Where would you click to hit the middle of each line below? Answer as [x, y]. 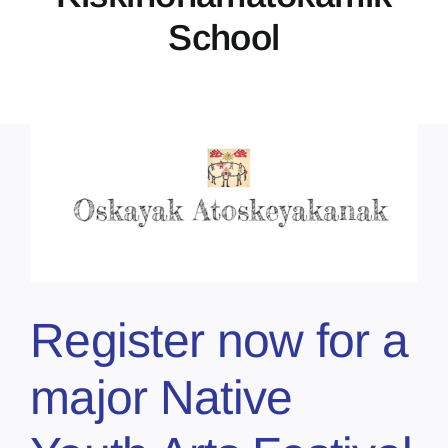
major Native [161, 397]
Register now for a [219, 340]
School [224, 37]
